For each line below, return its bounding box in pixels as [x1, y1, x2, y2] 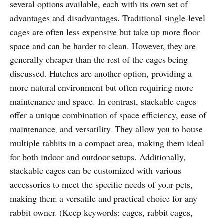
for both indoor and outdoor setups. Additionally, [10, 151, 186, 163]
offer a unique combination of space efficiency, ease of [10, 109, 206, 121]
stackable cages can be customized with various [10, 165, 181, 177]
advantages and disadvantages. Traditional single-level [10, 12, 205, 24]
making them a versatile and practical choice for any [10, 192, 197, 205]
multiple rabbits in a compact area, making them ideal [10, 137, 204, 149]
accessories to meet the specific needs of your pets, [10, 178, 193, 191]
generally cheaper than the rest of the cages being [10, 54, 188, 66]
